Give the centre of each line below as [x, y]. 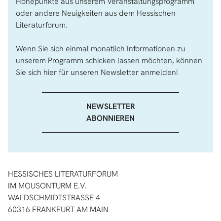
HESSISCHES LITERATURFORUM [63, 174]
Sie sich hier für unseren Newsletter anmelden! [97, 72]
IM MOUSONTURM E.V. [47, 186]
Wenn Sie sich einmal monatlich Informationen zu [101, 49]
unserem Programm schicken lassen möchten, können [109, 60]
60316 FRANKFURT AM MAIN [58, 209]
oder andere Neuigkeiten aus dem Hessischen [96, 13]
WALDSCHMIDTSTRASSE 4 [52, 198]
